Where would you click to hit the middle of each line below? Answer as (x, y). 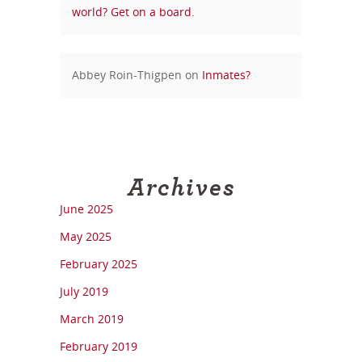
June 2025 (86, 208)
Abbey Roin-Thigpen (127, 74)
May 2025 (86, 236)
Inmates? (226, 74)
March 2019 (92, 318)
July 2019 (84, 291)
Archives (181, 188)
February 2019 (99, 346)
